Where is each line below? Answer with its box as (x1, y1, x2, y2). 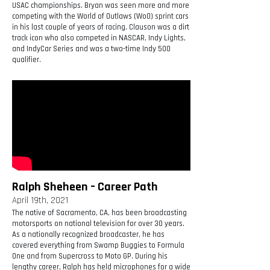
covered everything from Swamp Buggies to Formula (12, 240, 184, 251)
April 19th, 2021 (12, 195, 68, 207)
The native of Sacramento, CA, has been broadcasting (12, 208, 187, 218)
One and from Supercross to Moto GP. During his (12, 251, 168, 262)
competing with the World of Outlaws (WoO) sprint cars (12, 11, 189, 22)
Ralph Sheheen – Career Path (12, 179, 158, 195)
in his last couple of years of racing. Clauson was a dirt (12, 22, 189, 33)
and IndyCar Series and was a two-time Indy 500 (12, 44, 171, 54)
